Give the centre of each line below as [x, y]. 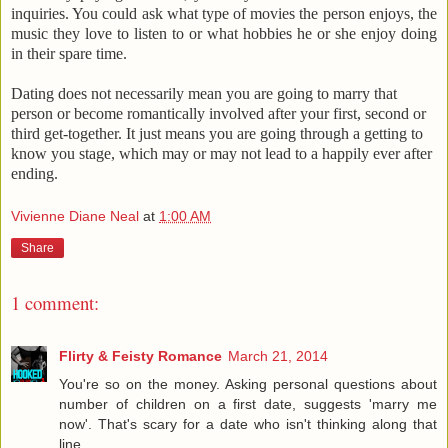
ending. [34, 173]
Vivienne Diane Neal [75, 216]
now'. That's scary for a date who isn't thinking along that [248, 423]
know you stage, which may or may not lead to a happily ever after [221, 153]
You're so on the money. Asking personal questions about [248, 383]
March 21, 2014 [278, 355]
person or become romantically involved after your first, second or [218, 113]
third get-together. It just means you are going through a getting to [217, 133]
